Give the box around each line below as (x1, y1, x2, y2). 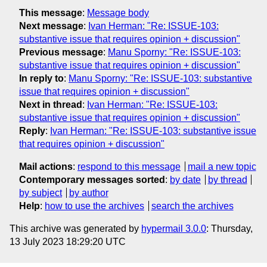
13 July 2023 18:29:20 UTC (10, 236, 126, 247)
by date (170, 174, 201, 185)
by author (69, 187, 108, 198)
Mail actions (19, 161, 73, 172)
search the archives (151, 200, 234, 211)
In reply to (19, 73, 64, 83)
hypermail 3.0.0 (141, 223, 206, 234)
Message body (87, 7, 149, 18)
